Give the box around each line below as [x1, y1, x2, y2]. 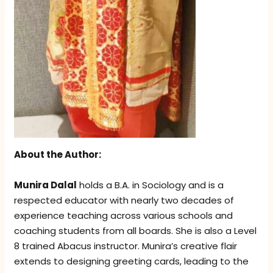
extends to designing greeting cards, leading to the [14, 254, 249, 268]
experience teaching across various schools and [14, 208, 233, 222]
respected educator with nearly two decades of [14, 193, 235, 207]
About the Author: [14, 147, 102, 161]
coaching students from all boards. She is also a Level [14, 224, 257, 237]
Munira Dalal [14, 178, 77, 191]
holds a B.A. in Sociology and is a [77, 178, 224, 191]
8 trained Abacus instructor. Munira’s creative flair [14, 239, 238, 252]
